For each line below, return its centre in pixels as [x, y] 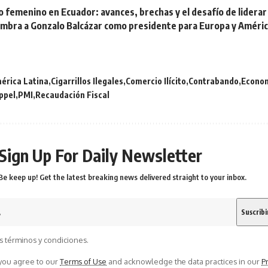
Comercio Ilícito [156, 81]
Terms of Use [83, 261]
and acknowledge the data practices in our [184, 261]
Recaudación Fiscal [72, 95]
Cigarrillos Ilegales [87, 81]
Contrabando [214, 81]
